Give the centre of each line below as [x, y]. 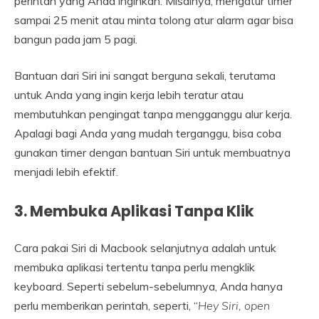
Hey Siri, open [234, 305]
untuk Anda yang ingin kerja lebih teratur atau [129, 94]
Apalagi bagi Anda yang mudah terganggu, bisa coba [148, 133]
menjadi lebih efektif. [66, 171]
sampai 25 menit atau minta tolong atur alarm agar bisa [154, 20]
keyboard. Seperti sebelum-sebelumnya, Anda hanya [148, 286]
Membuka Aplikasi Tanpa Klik [142, 211]
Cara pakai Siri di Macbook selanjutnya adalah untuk [145, 247]
